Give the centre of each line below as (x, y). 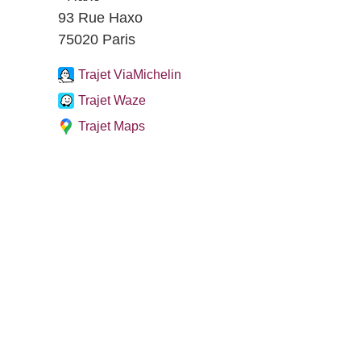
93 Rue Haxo (100, 18)
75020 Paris (97, 39)
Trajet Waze (112, 100)
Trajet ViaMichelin (130, 75)
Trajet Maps (112, 126)
